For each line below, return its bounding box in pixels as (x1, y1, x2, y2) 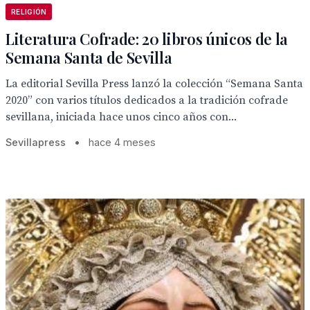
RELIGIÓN (11, 8, 47, 16)
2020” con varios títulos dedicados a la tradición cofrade (6, 93, 288, 107)
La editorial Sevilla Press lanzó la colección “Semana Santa (6, 77, 303, 91)
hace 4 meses (89, 136, 156, 148)
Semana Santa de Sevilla (6, 47, 172, 68)
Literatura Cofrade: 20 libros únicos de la (6, 28, 289, 49)
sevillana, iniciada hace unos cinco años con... (6, 110, 237, 124)
